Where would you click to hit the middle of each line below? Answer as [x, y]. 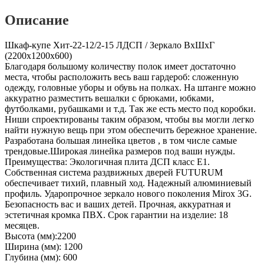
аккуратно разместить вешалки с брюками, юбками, [109, 98]
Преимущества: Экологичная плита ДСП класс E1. [107, 161]
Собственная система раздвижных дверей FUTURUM [114, 172]
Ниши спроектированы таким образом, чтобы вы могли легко [129, 119]
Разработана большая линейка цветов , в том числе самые [121, 140]
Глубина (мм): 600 [41, 257]
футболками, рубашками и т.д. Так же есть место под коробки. [130, 108]
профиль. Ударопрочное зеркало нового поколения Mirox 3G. [128, 193]
